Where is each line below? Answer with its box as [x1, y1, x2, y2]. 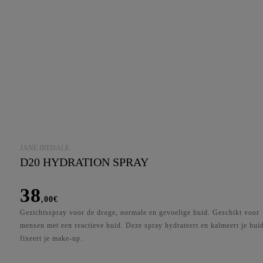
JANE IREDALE [20, 143, 70, 152]
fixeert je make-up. [20, 234, 83, 242]
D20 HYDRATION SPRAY [20, 155, 149, 168]
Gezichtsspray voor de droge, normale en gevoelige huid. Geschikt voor [20, 208, 260, 217]
